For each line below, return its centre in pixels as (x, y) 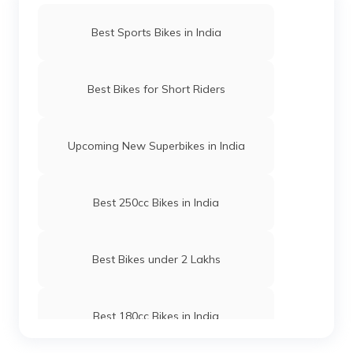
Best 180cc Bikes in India (156, 316)
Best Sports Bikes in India (156, 32)
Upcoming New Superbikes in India (156, 145)
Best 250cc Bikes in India (156, 202)
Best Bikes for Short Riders (156, 89)
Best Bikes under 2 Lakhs (156, 259)
